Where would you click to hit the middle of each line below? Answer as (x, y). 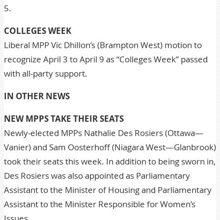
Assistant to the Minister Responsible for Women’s (100, 204)
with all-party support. (46, 73)
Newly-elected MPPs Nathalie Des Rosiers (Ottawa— (104, 133)
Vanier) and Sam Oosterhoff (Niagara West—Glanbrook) (110, 147)
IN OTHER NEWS (37, 96)
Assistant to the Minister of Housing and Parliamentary (108, 190)
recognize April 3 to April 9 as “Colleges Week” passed (106, 59)
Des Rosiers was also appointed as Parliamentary (97, 176)
